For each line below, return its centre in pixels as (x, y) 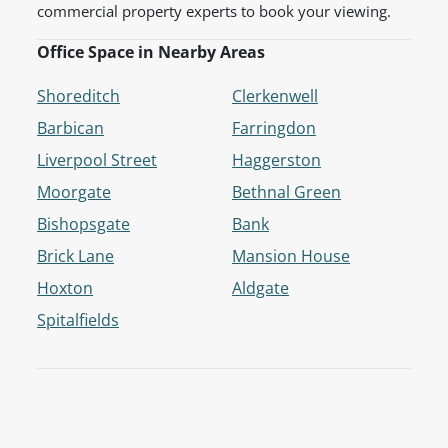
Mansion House (291, 256)
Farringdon (274, 128)
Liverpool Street (97, 160)
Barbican (70, 128)
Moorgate (74, 192)
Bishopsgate (83, 224)
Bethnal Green (286, 192)
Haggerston (276, 160)
